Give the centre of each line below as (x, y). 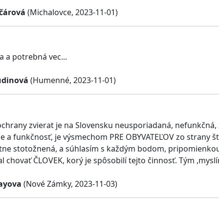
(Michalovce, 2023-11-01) (72, 12)
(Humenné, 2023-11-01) (72, 80)
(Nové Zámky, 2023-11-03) (69, 184)
